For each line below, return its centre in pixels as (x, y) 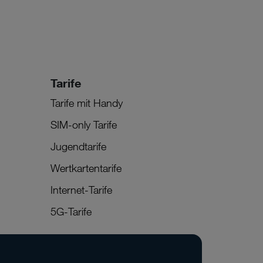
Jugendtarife (78, 146)
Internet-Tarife (81, 189)
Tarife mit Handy (86, 102)
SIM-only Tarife (83, 124)
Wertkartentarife (86, 168)
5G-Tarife (71, 211)
